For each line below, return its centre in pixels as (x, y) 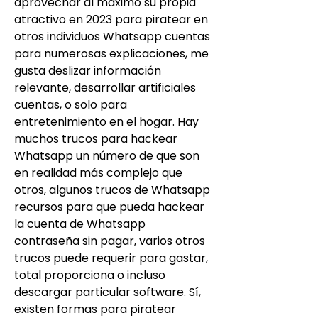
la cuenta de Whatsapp (80, 224)
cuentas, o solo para (71, 104)
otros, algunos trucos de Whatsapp (112, 190)
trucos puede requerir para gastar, (111, 258)
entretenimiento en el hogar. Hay (106, 121)
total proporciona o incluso (90, 275)
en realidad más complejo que (98, 172)
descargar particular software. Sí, (108, 292)
